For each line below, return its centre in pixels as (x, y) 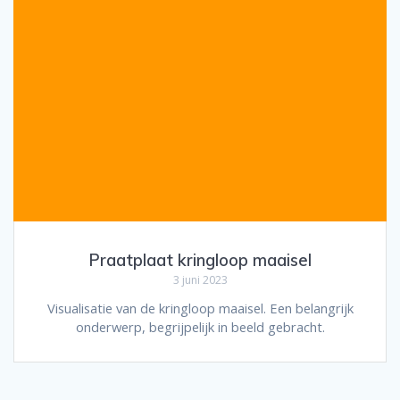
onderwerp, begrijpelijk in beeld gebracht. (200, 327)
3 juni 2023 (200, 280)
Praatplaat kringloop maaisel (200, 261)
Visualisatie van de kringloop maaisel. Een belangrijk (200, 308)
